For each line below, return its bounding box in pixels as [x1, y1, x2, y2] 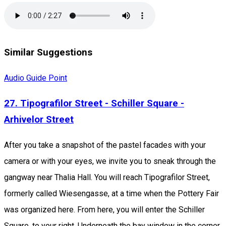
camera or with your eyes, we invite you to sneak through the [4, 156, 216, 166]
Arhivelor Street [4, 114, 74, 126]
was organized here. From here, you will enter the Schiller [4, 204, 205, 214]
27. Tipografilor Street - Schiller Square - [4, 98, 184, 109]
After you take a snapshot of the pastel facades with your [4, 140, 206, 150]
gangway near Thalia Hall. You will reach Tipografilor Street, [4, 172, 210, 182]
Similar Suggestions [4, 46, 92, 58]
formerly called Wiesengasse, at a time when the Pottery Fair [4, 188, 219, 198]
